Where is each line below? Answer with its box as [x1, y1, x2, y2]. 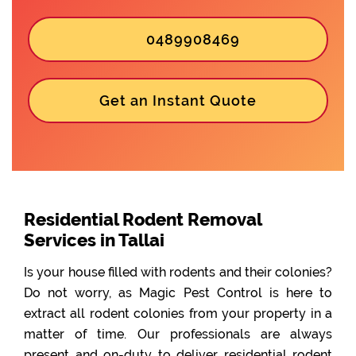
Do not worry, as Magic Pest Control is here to [24, 284, 332, 300]
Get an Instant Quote [99, 91, 257, 109]
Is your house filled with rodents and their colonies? [24, 264, 332, 280]
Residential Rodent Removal [24, 208, 261, 230]
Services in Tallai [24, 229, 164, 250]
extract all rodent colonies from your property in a [24, 305, 332, 321]
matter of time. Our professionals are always [24, 326, 332, 342]
